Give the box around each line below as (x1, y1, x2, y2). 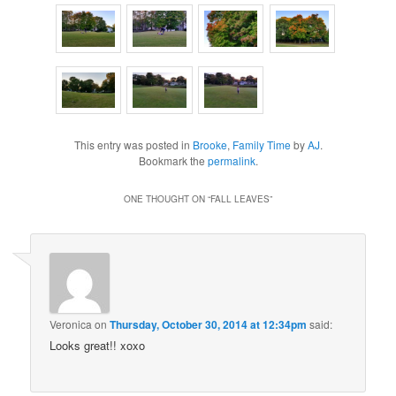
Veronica (49, 316, 93, 332)
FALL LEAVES (210, 192, 270, 205)
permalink (207, 152, 255, 168)
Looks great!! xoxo (49, 337, 146, 354)
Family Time (232, 136, 291, 152)
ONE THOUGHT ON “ (124, 192, 210, 205)
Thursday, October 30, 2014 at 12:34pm (110, 316, 308, 333)
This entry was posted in (73, 136, 193, 152)
